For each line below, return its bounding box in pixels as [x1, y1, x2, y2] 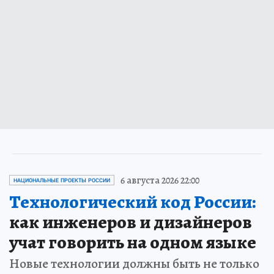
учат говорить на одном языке [9, 229, 256, 254]
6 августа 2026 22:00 [120, 173, 199, 187]
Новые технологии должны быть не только [9, 254, 259, 273]
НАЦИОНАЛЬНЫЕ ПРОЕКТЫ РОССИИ [13, 177, 110, 183]
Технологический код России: [9, 189, 256, 214]
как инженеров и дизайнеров [9, 209, 252, 234]
